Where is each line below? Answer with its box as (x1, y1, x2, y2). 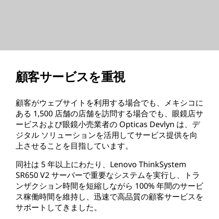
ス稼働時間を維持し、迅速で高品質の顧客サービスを (16, 191, 203, 202)
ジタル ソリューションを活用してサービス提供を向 (16, 129, 197, 140)
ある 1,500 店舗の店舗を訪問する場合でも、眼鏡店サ (16, 108, 203, 119)
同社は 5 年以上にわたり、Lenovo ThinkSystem (16, 158, 186, 170)
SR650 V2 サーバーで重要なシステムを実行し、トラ (16, 169, 200, 180)
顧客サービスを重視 (16, 67, 125, 85)
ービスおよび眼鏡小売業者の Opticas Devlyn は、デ (16, 118, 200, 130)
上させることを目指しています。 (16, 140, 135, 151)
